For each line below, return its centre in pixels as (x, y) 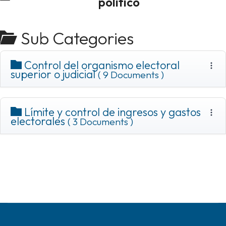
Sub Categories (75, 38)
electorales (39, 121)
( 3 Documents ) (100, 122)
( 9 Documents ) (131, 75)
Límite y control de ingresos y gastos (111, 112)
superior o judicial (54, 74)
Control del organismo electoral (101, 65)
